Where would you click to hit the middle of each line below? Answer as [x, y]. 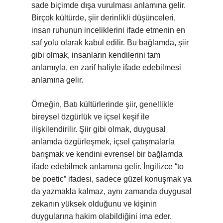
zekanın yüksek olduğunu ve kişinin [94, 204]
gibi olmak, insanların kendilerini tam [96, 55]
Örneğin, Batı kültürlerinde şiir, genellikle [103, 104]
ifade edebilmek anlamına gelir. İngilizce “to [108, 167]
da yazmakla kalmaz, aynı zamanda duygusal [111, 191]
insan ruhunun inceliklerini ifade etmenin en [108, 30]
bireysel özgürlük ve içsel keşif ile [90, 117]
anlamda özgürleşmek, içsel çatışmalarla [103, 142]
